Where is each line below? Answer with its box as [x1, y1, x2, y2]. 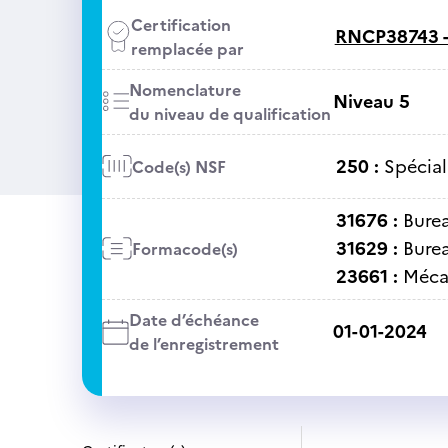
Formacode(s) [131, 237, 238, 261]
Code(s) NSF [131, 154, 226, 179]
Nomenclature [128, 78, 241, 102]
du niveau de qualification [128, 102, 331, 126]
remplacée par [130, 37, 244, 61]
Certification [130, 13, 231, 37]
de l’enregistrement [128, 332, 279, 356]
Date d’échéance [128, 308, 259, 332]
